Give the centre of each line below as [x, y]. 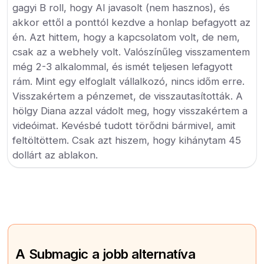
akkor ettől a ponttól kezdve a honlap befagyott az [132, 22]
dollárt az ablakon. [55, 155]
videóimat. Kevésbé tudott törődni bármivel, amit [124, 126]
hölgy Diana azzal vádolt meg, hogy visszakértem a [130, 111]
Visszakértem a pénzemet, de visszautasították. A [128, 96]
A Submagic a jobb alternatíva [105, 254]
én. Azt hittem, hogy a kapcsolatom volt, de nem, [126, 37]
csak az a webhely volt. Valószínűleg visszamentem [131, 52]
